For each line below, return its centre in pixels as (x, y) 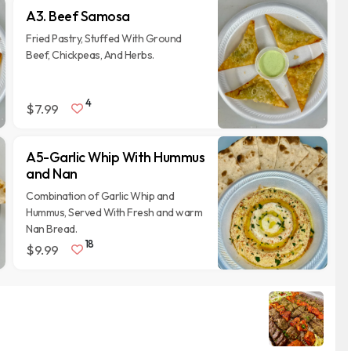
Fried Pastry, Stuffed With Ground (104, 38)
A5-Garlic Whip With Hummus (116, 157)
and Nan (52, 174)
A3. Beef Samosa (78, 16)
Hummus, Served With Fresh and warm (114, 212)
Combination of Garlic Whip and (100, 196)
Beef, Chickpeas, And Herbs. (90, 55)
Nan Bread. (52, 229)
